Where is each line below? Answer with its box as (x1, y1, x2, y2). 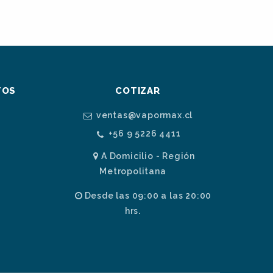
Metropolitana (99, 166, 166, 176)
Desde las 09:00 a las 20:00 (84, 190, 212, 200)
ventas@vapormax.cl (96, 110, 193, 120)
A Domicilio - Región (101, 151, 195, 161)
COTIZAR (115, 85, 160, 97)
